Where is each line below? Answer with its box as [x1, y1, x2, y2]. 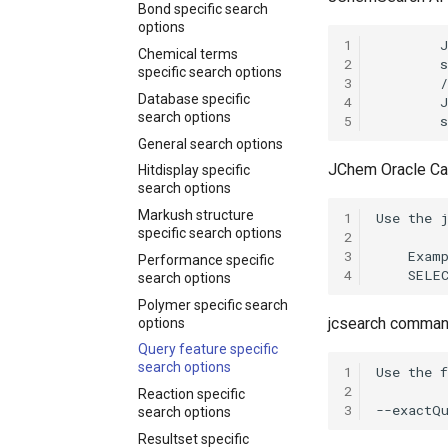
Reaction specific [138, 386, 245, 402]
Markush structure [138, 207, 254, 223]
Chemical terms [138, 46, 238, 62]
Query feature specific [138, 341, 278, 358]
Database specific [138, 90, 250, 107]
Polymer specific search [138, 296, 288, 313]
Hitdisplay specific [138, 162, 250, 179]
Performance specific [138, 251, 274, 268]
